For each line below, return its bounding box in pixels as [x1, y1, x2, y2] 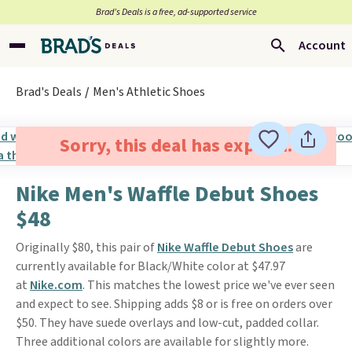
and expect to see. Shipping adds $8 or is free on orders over [16, 295, 332, 313]
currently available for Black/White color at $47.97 [16, 258, 285, 275]
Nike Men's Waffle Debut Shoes [16, 178, 318, 210]
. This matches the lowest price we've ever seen [82, 277, 335, 294]
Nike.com [30, 277, 82, 294]
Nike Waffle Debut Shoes [157, 239, 293, 256]
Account [299, 37, 346, 54]
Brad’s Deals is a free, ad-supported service [95, 5, 257, 19]
